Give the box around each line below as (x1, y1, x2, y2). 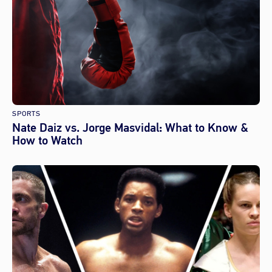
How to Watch (12, 132, 83, 149)
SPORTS (12, 109, 41, 119)
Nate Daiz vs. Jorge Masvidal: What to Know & (12, 119, 248, 136)
